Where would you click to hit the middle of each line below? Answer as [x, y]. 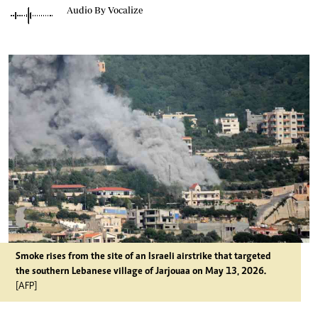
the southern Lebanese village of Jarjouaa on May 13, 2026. [141, 272]
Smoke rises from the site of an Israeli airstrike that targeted [143, 257]
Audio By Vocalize [105, 10]
